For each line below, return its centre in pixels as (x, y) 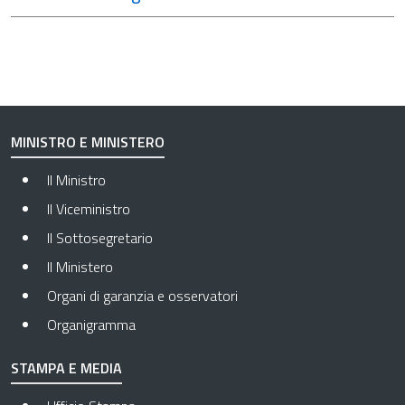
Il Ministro (76, 180)
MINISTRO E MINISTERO (88, 142)
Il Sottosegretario (100, 238)
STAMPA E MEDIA (66, 368)
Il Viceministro (89, 209)
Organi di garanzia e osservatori (142, 296)
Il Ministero (80, 267)
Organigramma (91, 325)
